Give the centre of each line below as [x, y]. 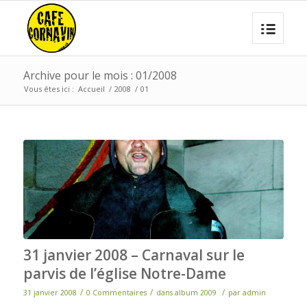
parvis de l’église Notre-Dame [124, 273]
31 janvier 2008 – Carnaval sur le [134, 255]
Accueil [91, 89]
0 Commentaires [116, 292]
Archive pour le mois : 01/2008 [100, 75]
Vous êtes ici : [49, 89]
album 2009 [195, 292]
